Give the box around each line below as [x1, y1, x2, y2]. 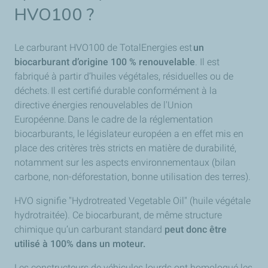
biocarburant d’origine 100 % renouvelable [14, 56, 195, 68]
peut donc [165, 224, 207, 235]
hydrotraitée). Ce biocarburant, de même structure [14, 209, 222, 221]
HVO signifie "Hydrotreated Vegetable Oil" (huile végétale [14, 195, 251, 206]
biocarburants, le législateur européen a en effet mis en [14, 128, 243, 139]
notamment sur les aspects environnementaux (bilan [14, 157, 236, 168]
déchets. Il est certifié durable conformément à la [14, 85, 217, 96]
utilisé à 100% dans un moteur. [14, 238, 147, 249]
